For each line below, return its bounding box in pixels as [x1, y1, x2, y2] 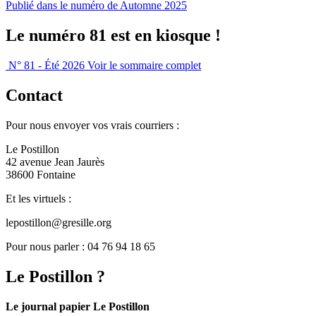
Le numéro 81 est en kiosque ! [6, 26, 221, 45]
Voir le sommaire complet [87, 59, 201, 71]
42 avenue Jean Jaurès [6, 155, 104, 168]
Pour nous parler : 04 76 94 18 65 [6, 240, 155, 253]
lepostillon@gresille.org [6, 216, 111, 229]
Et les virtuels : [6, 192, 71, 205]
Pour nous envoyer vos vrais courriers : [6, 119, 179, 131]
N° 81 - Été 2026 [8, 59, 85, 71]
